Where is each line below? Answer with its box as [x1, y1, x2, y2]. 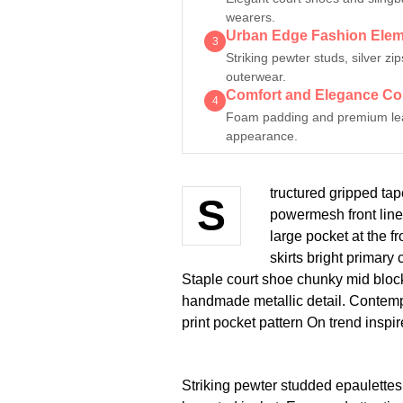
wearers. [226, 10, 275, 24]
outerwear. [226, 69, 286, 84]
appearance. [226, 129, 298, 143]
